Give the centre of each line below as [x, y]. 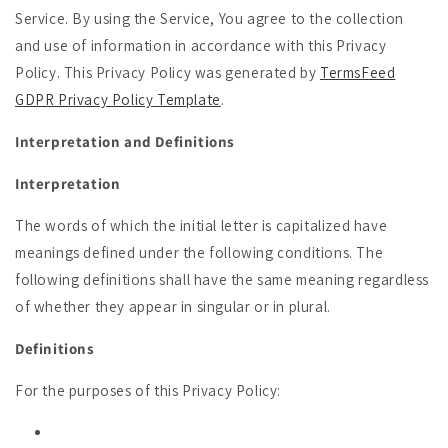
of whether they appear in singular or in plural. [173, 306]
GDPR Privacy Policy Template [118, 99]
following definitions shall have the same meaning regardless [222, 279]
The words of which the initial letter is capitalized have [201, 225]
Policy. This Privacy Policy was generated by [168, 72]
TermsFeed [358, 72]
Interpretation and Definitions [125, 141]
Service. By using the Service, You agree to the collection [209, 18]
